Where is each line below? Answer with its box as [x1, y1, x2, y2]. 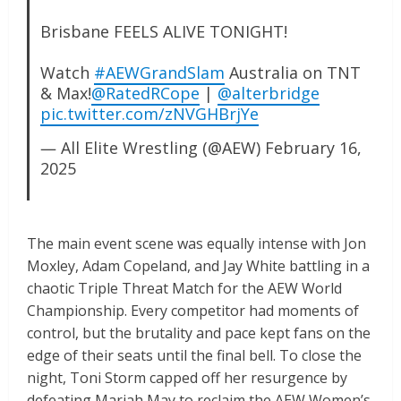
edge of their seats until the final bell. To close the [27, 346, 362, 366]
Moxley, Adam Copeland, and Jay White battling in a [27, 256, 370, 277]
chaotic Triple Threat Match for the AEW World [27, 278, 342, 299]
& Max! [39, 82, 91, 105]
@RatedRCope [90, 82, 200, 105]
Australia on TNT [224, 62, 361, 84]
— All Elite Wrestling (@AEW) [39, 137, 265, 159]
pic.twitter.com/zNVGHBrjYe [39, 103, 259, 125]
